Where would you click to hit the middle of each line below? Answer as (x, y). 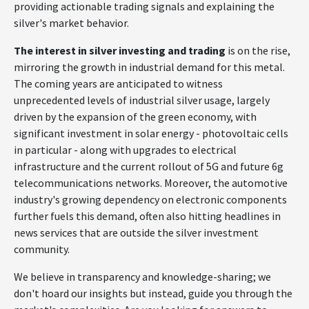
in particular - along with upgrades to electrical (125, 150)
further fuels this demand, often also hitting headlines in (147, 216)
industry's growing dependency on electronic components (150, 199)
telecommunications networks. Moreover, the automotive (151, 183)
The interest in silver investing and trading (120, 50)
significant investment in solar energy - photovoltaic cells (151, 133)
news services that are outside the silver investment (136, 232)
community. (42, 249)
